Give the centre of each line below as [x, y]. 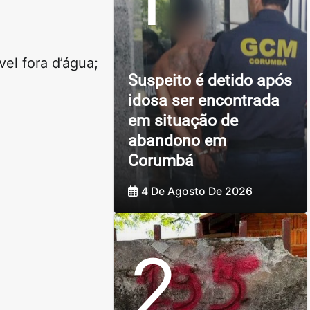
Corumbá [161, 161]
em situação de [183, 120]
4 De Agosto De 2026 [197, 192]
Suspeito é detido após [210, 80]
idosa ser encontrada [203, 100]
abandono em [177, 140]
